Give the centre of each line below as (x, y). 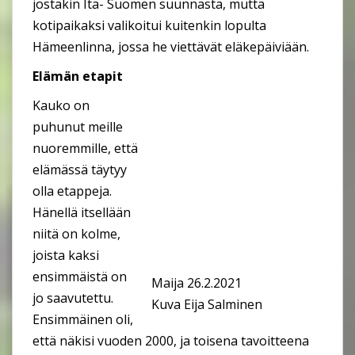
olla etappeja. (72, 191)
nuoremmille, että (85, 148)
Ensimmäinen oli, (83, 319)
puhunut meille (78, 126)
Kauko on (61, 105)
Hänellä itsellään (82, 212)
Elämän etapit (78, 76)
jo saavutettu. (73, 298)
